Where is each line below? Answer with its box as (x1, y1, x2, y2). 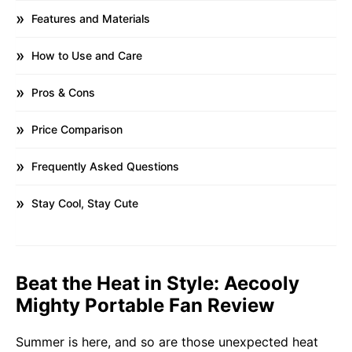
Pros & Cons (31, 85, 95, 99)
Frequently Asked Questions (31, 159, 179, 173)
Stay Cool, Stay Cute (31, 196, 138, 210)
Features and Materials (31, 11, 150, 25)
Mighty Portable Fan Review (16, 293, 274, 317)
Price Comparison (31, 122, 123, 136)
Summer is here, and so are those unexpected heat (16, 333, 318, 350)
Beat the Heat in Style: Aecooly (16, 271, 299, 295)
